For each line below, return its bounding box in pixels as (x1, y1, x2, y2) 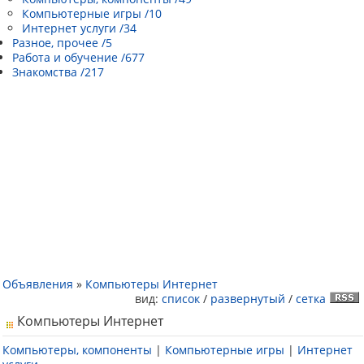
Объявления (2, 276, 73, 292)
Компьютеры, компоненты (2, 342, 152, 357)
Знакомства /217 (12, 64, 104, 80)
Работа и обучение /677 (12, 50, 145, 65)
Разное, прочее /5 (12, 35, 112, 50)
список (162, 291, 200, 306)
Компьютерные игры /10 (22, 6, 162, 21)
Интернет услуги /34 (22, 20, 136, 36)
